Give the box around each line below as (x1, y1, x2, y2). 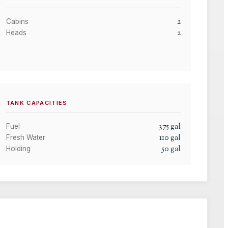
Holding (6, 145, 31, 153)
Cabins (6, 17, 28, 25)
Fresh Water (6, 133, 45, 142)
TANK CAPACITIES (6, 99, 68, 107)
